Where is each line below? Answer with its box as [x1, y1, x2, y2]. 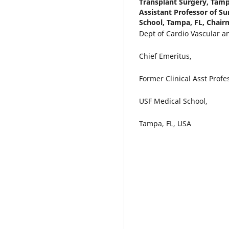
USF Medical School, [139, 96, 208, 106]
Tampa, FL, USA [139, 119, 191, 128]
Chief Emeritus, [139, 51, 192, 61]
